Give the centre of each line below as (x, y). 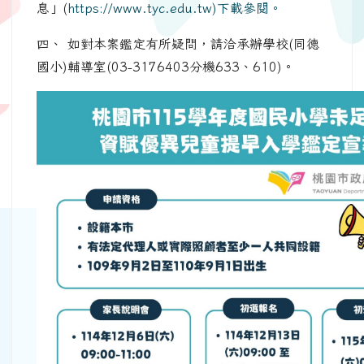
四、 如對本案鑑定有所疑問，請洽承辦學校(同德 (178, 44)
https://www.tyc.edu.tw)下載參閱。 (175, 9)
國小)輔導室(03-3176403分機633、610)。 (166, 67)
